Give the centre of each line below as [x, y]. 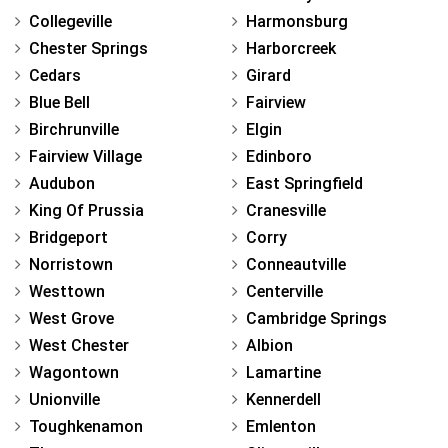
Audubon [62, 183]
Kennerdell [283, 399]
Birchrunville [74, 129]
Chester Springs [88, 48]
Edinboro [279, 156]
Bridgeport [68, 237]
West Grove [71, 318]
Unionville [64, 399]
